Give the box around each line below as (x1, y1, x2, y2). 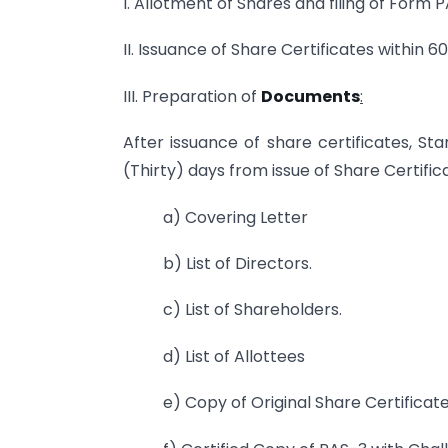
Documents (261, 84, 360, 108)
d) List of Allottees (163, 344, 305, 368)
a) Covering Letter (163, 205, 308, 229)
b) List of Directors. (163, 251, 312, 275)
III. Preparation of (123, 84, 261, 108)
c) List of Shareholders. (163, 298, 342, 322)
